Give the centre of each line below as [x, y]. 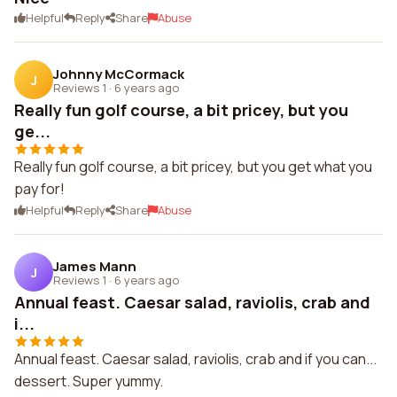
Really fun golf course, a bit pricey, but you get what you [193, 167]
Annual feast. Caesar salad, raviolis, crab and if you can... [195, 359]
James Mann [95, 266]
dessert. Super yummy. [89, 381]
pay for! [39, 189]
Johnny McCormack [119, 74]
